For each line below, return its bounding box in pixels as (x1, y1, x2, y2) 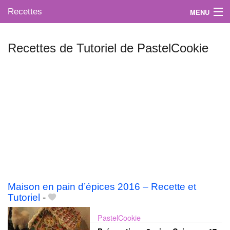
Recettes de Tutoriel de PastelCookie (8, 41, 208, 55)
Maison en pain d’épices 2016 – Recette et (8, 181, 196, 193)
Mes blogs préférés (13, 61, 72, 71)
